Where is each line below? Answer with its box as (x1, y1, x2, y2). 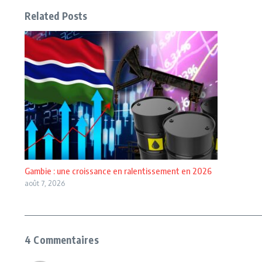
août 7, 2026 (25, 179, 65, 188)
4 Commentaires (25, 233, 99, 246)
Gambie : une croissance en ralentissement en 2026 (25, 166, 212, 176)
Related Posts (25, 9, 88, 22)
